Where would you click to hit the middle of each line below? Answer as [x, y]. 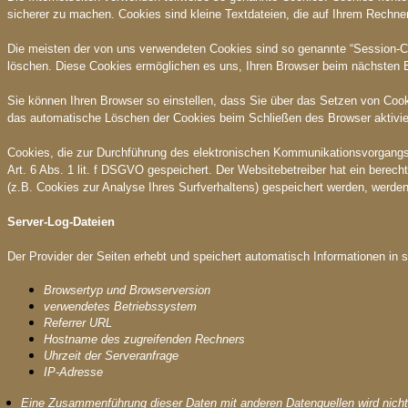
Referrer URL [78, 323]
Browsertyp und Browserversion [127, 290]
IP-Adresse [73, 372]
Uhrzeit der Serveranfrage [111, 356]
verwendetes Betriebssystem [120, 306]
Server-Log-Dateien [61, 222]
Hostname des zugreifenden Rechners [144, 339]
